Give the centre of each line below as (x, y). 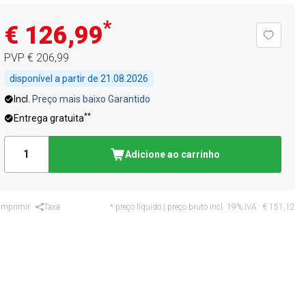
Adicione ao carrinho (172, 154)
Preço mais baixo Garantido (91, 99)
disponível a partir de (55, 79)
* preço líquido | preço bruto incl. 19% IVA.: (186, 207)
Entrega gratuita (48, 118)
